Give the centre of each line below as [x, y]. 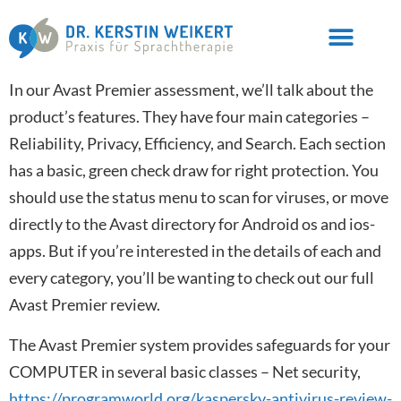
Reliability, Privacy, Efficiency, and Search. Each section [197, 143]
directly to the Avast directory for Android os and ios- [192, 223]
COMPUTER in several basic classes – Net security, [185, 371]
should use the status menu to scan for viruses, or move [199, 196]
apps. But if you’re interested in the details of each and [195, 250]
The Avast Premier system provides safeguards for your [200, 344]
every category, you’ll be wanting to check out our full [192, 277]
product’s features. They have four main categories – [189, 116]
